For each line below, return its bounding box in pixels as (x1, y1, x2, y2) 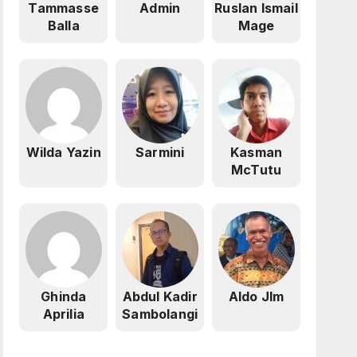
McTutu (230, 162, 282, 178)
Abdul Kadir (122, 288, 198, 305)
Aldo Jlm (228, 288, 284, 305)
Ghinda (41, 288, 87, 305)
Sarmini (135, 144, 185, 161)
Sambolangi (122, 306, 198, 323)
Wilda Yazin (25, 144, 101, 161)
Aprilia (42, 306, 84, 323)
